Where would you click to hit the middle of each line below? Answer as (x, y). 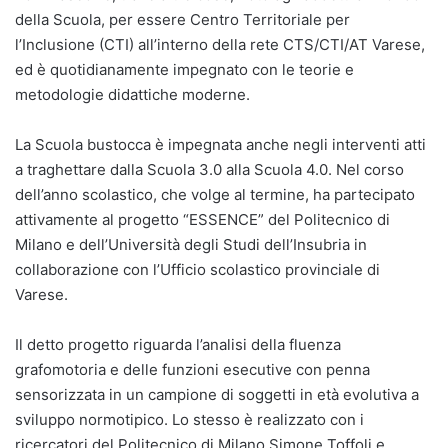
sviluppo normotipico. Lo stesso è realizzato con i (189, 419)
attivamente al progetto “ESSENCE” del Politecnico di (202, 219)
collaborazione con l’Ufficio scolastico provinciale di (197, 269)
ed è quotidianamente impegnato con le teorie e (184, 69)
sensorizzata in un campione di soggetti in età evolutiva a (217, 394)
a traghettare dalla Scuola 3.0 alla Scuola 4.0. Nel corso (209, 169)
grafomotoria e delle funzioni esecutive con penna (192, 369)
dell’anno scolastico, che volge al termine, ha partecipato (215, 194)
